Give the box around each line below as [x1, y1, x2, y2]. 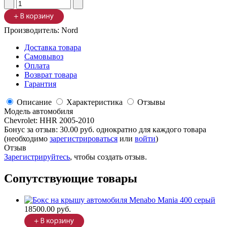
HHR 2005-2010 [40, 116, 94, 125]
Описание [17, 98, 52, 107]
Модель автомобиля [4, 107, 73, 116]
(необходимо [4, 134, 50, 143]
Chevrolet [4, 116, 35, 125]
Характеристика [66, 98, 123, 107]
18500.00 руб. [24, 205, 71, 214]
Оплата [24, 61, 50, 70]
